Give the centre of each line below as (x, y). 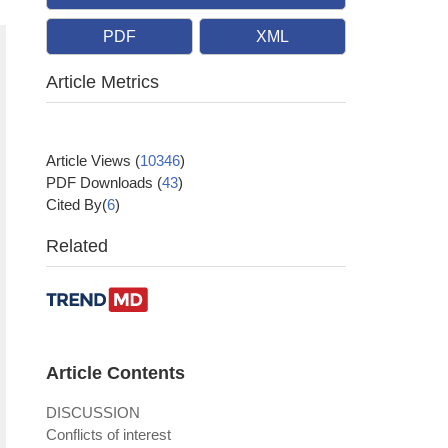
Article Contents (115, 373)
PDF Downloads (101, 182)
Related (77, 246)
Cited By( (76, 204)
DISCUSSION (93, 412)
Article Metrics (102, 82)
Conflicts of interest (108, 434)
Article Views (90, 160)
